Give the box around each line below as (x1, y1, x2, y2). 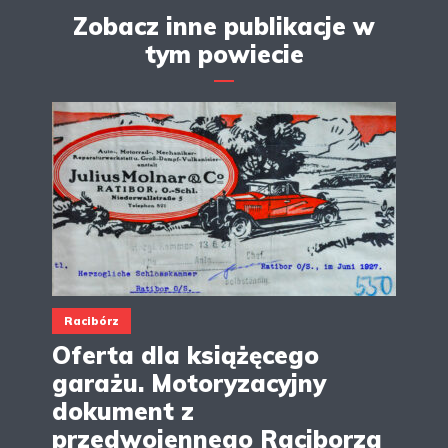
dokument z (52, 396, 194, 427)
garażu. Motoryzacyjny (52, 368, 326, 399)
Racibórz (64, 314, 119, 329)
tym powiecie (144, 39, 304, 70)
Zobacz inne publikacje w (73, 11, 375, 42)
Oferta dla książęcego (52, 340, 319, 371)
